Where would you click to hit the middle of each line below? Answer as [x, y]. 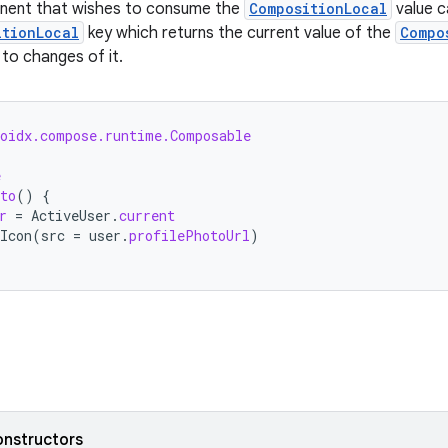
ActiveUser [71, 215]
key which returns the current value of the [239, 33]
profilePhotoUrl [189, 235]
